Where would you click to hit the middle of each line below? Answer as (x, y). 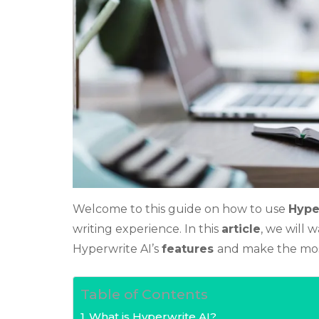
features (189, 249)
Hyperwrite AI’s (117, 249)
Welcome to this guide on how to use (181, 209)
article (241, 229)
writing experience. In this (147, 229)
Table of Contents (144, 294)
